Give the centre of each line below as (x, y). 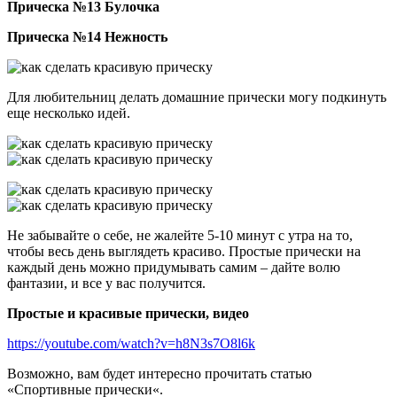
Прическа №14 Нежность (87, 37)
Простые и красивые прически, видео (128, 314)
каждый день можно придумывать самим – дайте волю (174, 268)
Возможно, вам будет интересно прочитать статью (160, 374)
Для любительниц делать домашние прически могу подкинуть (197, 97)
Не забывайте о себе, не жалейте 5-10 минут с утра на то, (180, 236)
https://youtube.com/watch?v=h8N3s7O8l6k (131, 344)
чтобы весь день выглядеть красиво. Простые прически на (184, 252)
